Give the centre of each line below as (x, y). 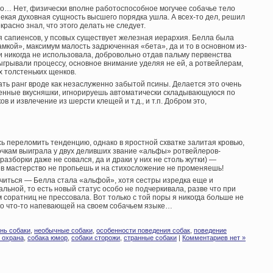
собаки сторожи (96, 238)
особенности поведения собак (143, 231)
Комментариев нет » (214, 238)
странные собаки (150, 238)
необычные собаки (63, 231)
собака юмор (48, 238)
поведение (210, 231)
